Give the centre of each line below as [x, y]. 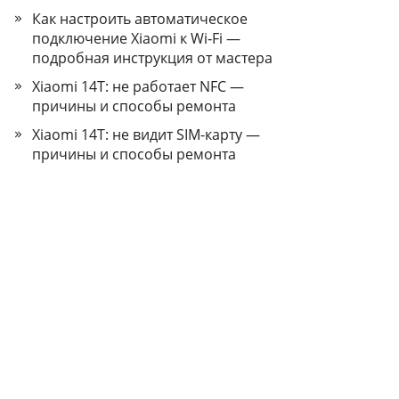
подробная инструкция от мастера [152, 58]
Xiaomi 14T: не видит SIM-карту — [146, 134]
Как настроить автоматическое [140, 19]
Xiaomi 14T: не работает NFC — [138, 86]
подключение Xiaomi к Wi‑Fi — [136, 38]
